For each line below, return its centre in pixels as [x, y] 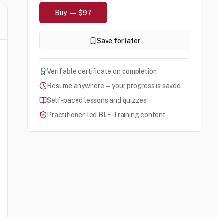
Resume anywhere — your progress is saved [114, 86]
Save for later [118, 41]
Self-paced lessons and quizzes [97, 100]
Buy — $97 [73, 13]
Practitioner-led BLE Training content [106, 115]
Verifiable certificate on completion [102, 71]
